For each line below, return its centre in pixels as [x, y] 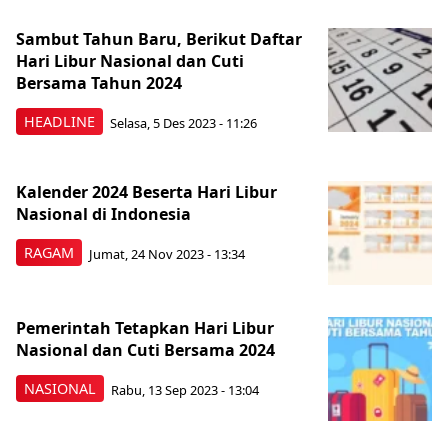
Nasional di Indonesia [103, 214]
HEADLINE [59, 121]
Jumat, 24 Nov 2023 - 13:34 [167, 253]
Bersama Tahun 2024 [99, 83]
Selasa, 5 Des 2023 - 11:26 [183, 122]
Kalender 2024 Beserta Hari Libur [146, 192]
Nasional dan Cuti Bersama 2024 [145, 350]
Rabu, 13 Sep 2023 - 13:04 [185, 389]
